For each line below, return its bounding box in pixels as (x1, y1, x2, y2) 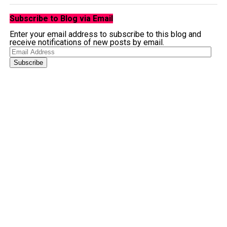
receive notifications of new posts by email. (9, 37, 164, 47)
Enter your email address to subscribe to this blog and (9, 29, 201, 39)
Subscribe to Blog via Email (9, 14, 113, 23)
